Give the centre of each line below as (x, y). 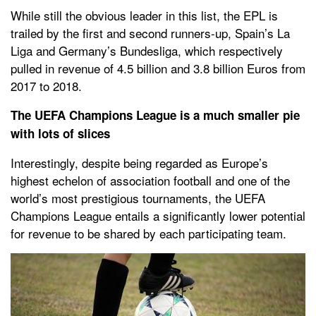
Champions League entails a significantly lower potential (158, 215)
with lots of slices (60, 133)
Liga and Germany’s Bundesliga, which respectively (147, 50)
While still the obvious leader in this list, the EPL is (144, 15)
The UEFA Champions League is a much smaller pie (155, 115)
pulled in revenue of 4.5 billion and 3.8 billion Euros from (158, 68)
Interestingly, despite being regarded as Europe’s (139, 162)
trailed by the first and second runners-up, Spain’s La (150, 32)
